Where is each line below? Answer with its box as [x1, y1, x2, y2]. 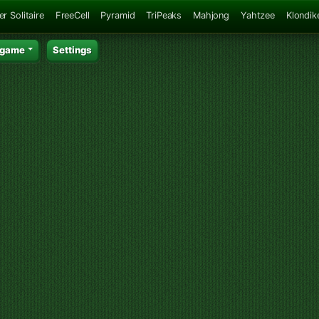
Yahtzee [240, 9, 275, 21]
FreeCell [55, 9, 90, 21]
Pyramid [100, 9, 135, 21]
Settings [53, 43, 93, 56]
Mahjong [193, 9, 229, 21]
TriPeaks [146, 9, 182, 21]
